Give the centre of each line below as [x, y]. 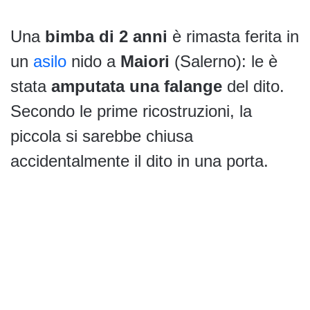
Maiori [145, 62]
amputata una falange [137, 86]
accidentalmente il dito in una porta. [139, 161]
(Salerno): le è [224, 62]
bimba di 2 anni [106, 37]
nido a [93, 62]
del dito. [253, 86]
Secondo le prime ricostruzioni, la [131, 111]
